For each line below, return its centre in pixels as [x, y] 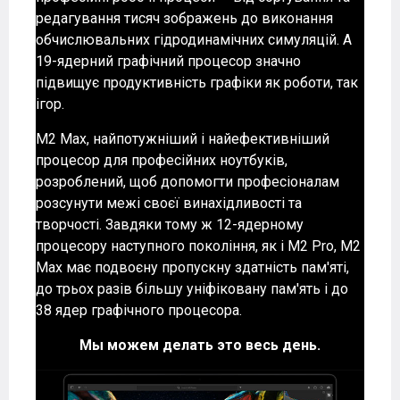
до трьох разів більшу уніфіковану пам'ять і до [192, 289]
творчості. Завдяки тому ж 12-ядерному [170, 225]
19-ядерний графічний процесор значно [168, 62]
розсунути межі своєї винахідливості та [169, 204]
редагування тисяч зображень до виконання [184, 19]
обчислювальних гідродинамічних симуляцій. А [194, 40]
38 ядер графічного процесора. [139, 311]
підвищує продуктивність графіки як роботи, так [197, 83]
